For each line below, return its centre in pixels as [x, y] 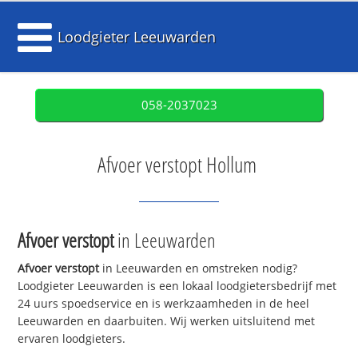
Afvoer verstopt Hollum [177, 165]
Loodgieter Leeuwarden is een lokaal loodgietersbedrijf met [177, 286]
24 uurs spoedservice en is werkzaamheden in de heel [164, 304]
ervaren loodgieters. [72, 339]
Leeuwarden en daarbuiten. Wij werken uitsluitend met [167, 321]
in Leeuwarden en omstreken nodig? [199, 268]
